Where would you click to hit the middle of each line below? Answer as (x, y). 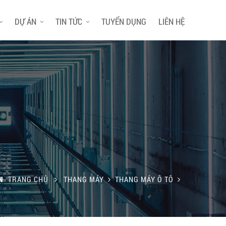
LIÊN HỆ (172, 21)
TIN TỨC (69, 21)
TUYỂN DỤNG (124, 21)
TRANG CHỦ (29, 179)
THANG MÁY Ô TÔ (144, 179)
